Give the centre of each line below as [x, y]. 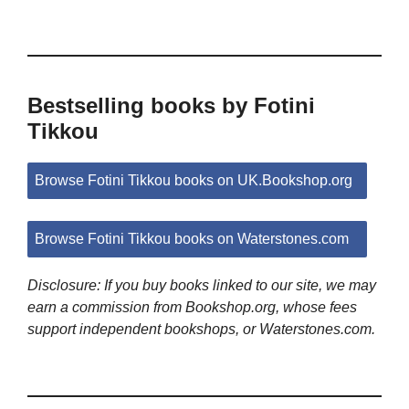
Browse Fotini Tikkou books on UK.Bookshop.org [194, 181]
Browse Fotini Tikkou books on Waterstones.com [192, 239]
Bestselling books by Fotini [171, 106]
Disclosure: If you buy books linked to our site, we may [202, 286]
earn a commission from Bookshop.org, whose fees [192, 308]
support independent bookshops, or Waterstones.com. [201, 330]
